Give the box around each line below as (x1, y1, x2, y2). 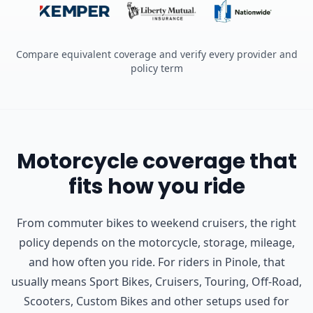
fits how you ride (68, 171, 245, 201)
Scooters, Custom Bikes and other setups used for (24, 293, 289, 309)
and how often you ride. (28, 254, 155, 270)
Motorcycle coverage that (16, 146, 297, 176)
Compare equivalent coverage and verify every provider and (15, 47, 298, 61)
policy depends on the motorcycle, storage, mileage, (18, 234, 295, 250)
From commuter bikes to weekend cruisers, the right (17, 214, 296, 231)
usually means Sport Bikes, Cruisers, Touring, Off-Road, (11, 273, 302, 289)
